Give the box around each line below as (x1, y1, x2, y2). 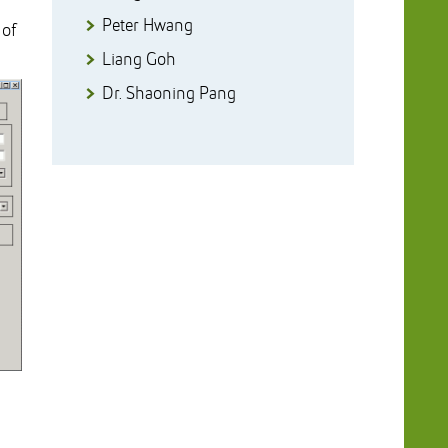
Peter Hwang (101, 17, 193, 35)
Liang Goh (101, 51, 176, 69)
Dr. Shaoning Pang (101, 85, 236, 103)
